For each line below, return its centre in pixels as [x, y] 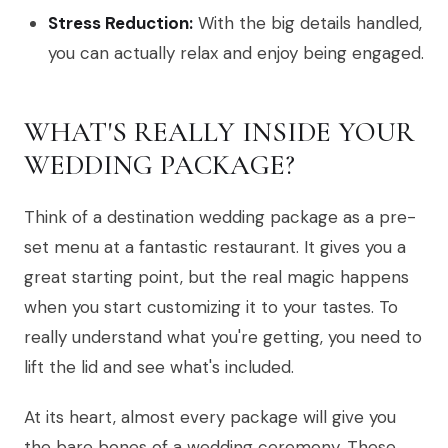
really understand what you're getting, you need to [223, 337]
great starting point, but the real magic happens [216, 277]
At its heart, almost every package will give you [210, 417]
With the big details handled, [307, 23]
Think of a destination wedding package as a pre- [220, 217]
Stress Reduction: [120, 23]
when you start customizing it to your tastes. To [211, 307]
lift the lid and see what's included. [159, 367]
